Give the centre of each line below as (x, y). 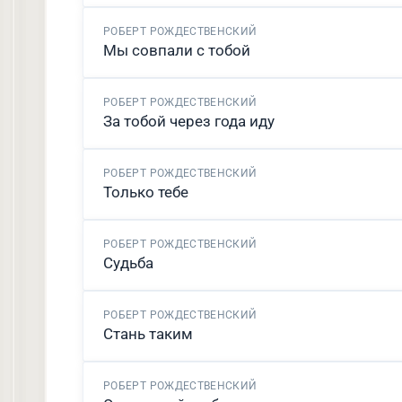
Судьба (128, 263)
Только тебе (146, 192)
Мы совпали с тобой (177, 50)
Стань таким (148, 334)
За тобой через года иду (189, 121)
